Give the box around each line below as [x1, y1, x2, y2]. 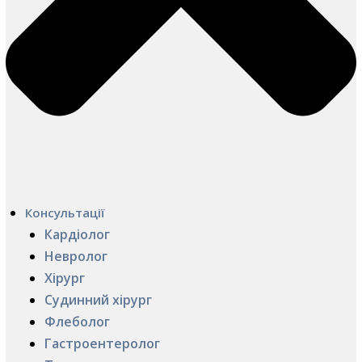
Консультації [25, 204, 105, 221]
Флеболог [44, 312, 110, 330]
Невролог [44, 246, 107, 265]
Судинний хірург [44, 290, 152, 309]
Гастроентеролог [44, 334, 160, 352]
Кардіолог [44, 225, 110, 243]
